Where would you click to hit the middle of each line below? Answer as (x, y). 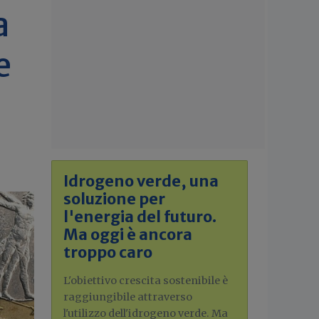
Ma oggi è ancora (128, 235)
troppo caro (108, 252)
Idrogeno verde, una (141, 181)
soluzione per (114, 199)
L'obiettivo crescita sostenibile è (146, 281)
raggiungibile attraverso (128, 297)
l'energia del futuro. (140, 217)
